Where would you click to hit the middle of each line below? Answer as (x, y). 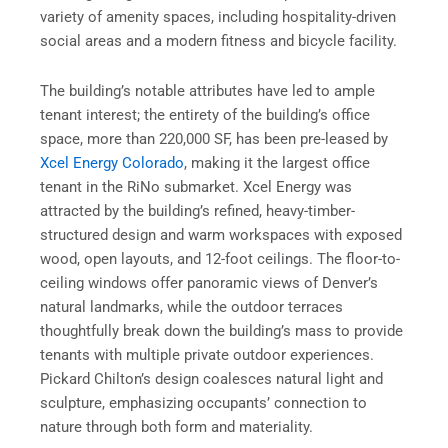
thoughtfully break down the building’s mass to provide (221, 330)
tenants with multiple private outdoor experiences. (207, 354)
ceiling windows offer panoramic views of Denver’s (209, 282)
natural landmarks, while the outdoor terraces (191, 306)
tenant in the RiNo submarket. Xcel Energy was (196, 186)
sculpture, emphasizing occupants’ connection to (203, 402)
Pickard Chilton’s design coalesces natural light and (211, 378)
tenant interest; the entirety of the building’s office (205, 114)
